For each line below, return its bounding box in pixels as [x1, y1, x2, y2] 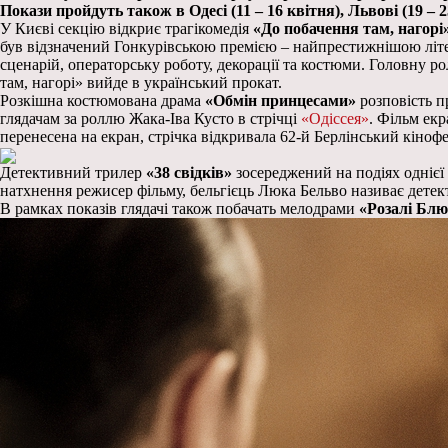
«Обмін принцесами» [205, 92, 356, 109]
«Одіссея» [301, 110, 369, 127]
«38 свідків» [146, 164, 232, 182]
